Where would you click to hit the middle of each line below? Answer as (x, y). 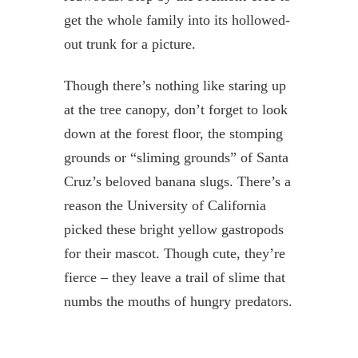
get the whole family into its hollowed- (177, 20)
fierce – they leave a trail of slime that (174, 277)
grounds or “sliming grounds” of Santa (176, 157)
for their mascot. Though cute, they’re (174, 253)
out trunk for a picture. (129, 44)
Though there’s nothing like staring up (175, 85)
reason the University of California (165, 205)
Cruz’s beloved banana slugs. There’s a (177, 181)
